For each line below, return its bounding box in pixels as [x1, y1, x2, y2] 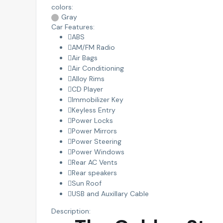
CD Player [71, 84, 103, 94]
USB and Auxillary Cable [71, 189, 149, 198]
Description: [51, 206, 91, 216]
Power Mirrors [71, 126, 117, 135]
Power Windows [71, 147, 124, 156]
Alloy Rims [71, 74, 105, 83]
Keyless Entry [71, 105, 115, 114]
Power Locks [71, 115, 113, 125]
